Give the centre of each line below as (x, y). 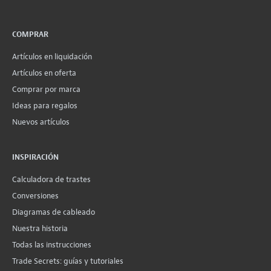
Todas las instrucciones (52, 245)
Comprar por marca (46, 90)
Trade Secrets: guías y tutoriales (68, 261)
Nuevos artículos (41, 122)
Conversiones (35, 196)
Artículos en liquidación (52, 57)
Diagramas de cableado (54, 212)
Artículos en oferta (44, 73)
